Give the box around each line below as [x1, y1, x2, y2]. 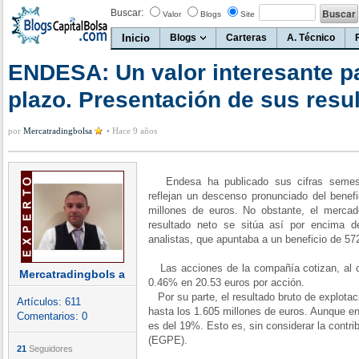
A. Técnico [287, 32, 335, 43]
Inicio [122, 32, 150, 44]
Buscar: [111, 7, 143, 18]
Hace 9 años [112, 126, 157, 135]
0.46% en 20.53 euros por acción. [148, 276, 305, 288]
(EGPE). [148, 334, 188, 346]
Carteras [226, 32, 267, 43]
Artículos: [17, 296, 65, 308]
